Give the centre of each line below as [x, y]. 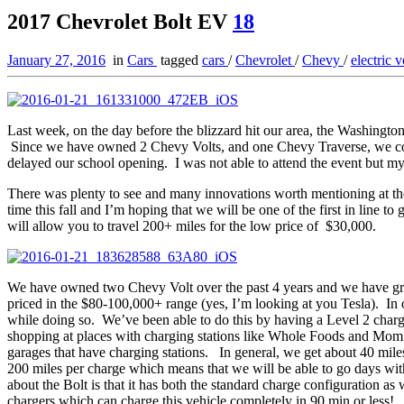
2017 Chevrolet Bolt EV [120, 21]
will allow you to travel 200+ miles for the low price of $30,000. [192, 225]
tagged [179, 60]
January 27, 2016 [56, 60]
